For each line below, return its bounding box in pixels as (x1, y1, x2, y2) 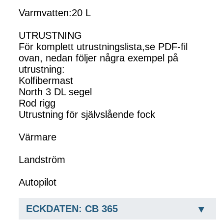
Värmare (19, 132, 56, 142)
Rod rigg (19, 98, 55, 109)
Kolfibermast (19, 75, 73, 86)
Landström (19, 154, 65, 165)
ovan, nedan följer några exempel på (19, 53, 178, 63)
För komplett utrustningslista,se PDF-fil (19, 41, 188, 52)
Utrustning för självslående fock (19, 109, 155, 120)
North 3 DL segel (19, 86, 92, 97)
